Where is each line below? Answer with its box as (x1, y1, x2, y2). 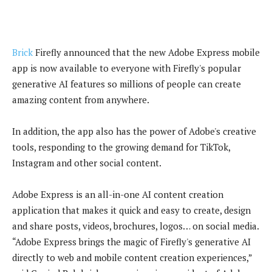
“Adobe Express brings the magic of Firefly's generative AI (12, 235, 251, 248)
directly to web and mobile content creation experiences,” (12, 251, 252, 263)
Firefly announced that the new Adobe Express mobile (33, 46, 260, 58)
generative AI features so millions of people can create (12, 77, 241, 90)
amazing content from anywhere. (12, 93, 149, 106)
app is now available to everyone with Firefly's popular (12, 61, 241, 74)
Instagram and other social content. (12, 156, 161, 169)
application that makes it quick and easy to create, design (12, 203, 251, 216)
